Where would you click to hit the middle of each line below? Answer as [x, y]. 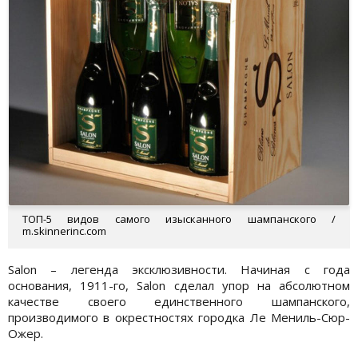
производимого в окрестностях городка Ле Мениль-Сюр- [179, 318]
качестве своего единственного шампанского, [179, 302]
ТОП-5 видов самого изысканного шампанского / [179, 219]
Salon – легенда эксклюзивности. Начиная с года [179, 270]
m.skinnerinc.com [64, 231]
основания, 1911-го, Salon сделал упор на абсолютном [179, 286]
